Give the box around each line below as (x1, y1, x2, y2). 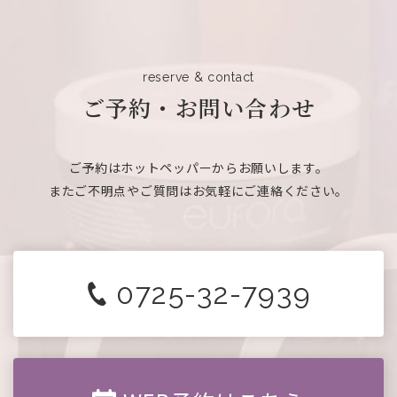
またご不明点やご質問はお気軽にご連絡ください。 (48, 182, 349, 200)
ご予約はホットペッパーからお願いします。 (68, 159, 329, 177)
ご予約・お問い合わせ (82, 91, 315, 124)
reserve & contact (143, 70, 254, 85)
